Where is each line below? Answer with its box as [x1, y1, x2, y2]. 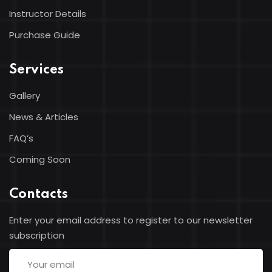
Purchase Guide [9, 29, 80, 41]
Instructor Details [9, 7, 86, 20]
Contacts [9, 188, 68, 201]
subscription [9, 229, 64, 242]
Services [9, 63, 64, 76]
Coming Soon [9, 153, 70, 166]
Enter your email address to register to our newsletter [9, 214, 253, 226]
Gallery [9, 89, 40, 102]
